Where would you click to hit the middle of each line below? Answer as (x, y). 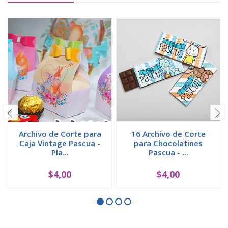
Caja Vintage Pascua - (60, 143)
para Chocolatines (168, 143)
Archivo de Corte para (60, 134)
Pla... (60, 152)
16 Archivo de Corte (168, 134)
